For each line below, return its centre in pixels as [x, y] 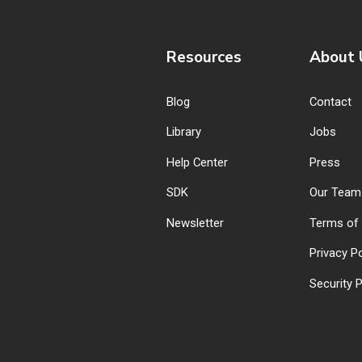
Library [184, 132]
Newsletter [195, 223]
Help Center [197, 162]
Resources [204, 57]
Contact [330, 101]
